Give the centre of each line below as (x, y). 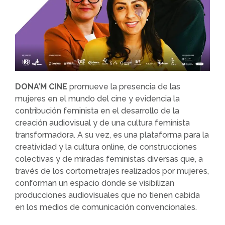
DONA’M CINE (41, 87)
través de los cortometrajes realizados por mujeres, (112, 171)
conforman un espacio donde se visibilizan (95, 183)
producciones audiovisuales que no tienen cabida (107, 195)
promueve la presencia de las (124, 87)
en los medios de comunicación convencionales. (106, 207)
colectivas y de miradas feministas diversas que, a (109, 159)
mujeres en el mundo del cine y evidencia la (97, 99)
